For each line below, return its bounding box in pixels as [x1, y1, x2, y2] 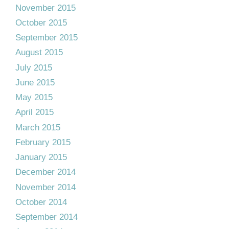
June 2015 [15, 77, 55, 87]
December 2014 [15, 167, 76, 177]
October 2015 [15, 17, 67, 28]
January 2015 [15, 152, 67, 162]
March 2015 [15, 122, 60, 132]
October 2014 [15, 197, 67, 207]
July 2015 [15, 62, 52, 73]
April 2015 [15, 107, 54, 118]
